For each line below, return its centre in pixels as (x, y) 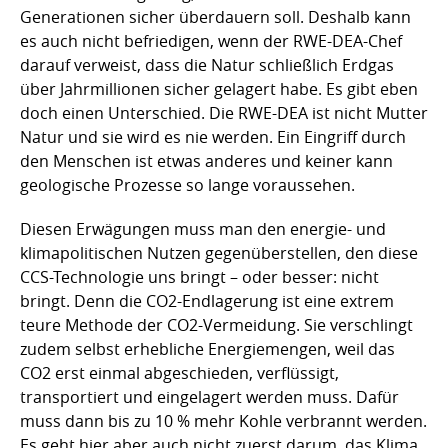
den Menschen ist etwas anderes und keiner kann (206, 160)
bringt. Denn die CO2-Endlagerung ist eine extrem (207, 300)
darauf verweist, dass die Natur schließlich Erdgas (207, 64)
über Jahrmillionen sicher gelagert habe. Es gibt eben (219, 88)
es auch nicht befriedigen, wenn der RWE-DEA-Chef (211, 40)
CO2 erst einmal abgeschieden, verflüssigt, (179, 372)
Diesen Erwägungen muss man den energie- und (203, 228)
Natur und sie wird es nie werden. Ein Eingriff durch (213, 136)
